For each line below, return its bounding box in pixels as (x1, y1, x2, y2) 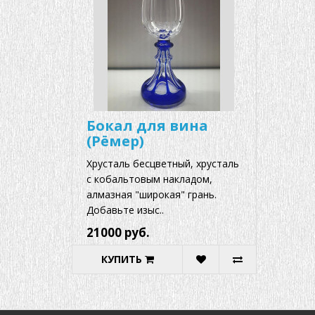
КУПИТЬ (101, 252, 142, 266)
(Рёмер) (86, 131, 144, 150)
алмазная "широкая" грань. (86, 187, 222, 201)
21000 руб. (86, 224, 150, 240)
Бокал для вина (86, 115, 208, 135)
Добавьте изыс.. (86, 202, 164, 217)
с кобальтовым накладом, (86, 172, 212, 186)
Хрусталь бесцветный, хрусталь (86, 156, 239, 170)
